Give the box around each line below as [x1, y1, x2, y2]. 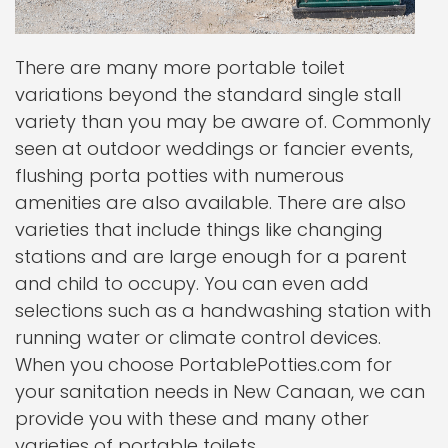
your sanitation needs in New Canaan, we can [15, 379, 425, 404]
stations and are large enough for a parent [15, 244, 407, 269]
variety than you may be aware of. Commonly [15, 109, 431, 134]
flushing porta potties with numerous [15, 163, 344, 188]
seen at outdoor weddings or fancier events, [15, 136, 413, 161]
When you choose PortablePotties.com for [15, 352, 392, 377]
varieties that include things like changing [15, 217, 383, 242]
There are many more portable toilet [15, 55, 345, 80]
